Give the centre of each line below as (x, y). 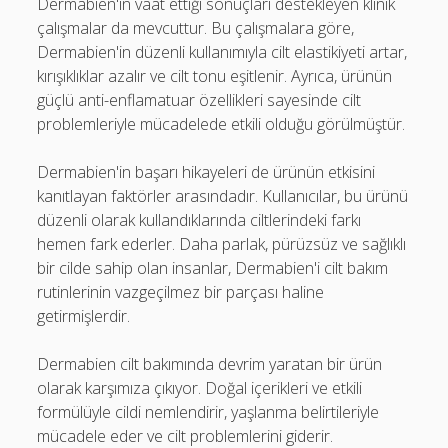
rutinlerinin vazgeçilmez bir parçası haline (181, 292)
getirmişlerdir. (84, 316)
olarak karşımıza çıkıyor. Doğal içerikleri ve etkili (200, 388)
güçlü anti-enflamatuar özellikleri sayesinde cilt (199, 100)
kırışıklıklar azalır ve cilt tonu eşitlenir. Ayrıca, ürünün (215, 76)
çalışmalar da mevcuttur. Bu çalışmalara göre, (196, 28)
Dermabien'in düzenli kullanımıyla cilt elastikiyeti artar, (222, 52)
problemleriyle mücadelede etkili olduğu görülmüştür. (221, 124)
